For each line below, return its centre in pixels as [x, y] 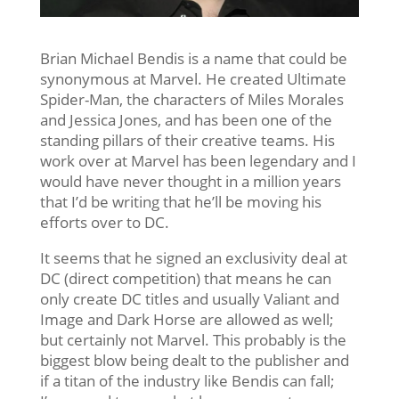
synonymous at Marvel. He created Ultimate [193, 78]
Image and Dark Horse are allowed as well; [187, 319]
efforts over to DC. [104, 222]
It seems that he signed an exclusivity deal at [193, 257]
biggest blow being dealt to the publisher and [194, 360]
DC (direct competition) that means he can [185, 278]
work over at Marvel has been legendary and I [198, 160]
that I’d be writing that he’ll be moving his [180, 201]
